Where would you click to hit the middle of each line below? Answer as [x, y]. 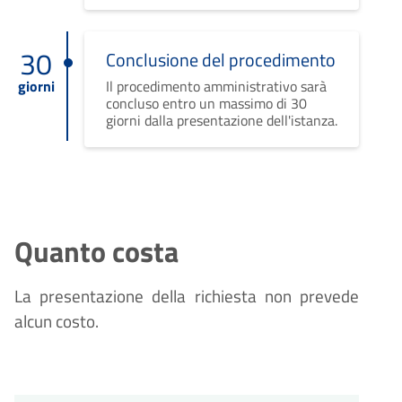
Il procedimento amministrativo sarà [216, 87]
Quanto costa [96, 252]
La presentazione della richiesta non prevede [187, 297]
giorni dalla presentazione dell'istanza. [221, 121]
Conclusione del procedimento [220, 60]
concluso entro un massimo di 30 [206, 104]
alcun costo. [57, 322]
